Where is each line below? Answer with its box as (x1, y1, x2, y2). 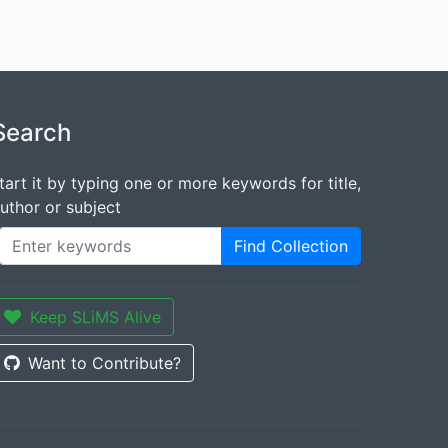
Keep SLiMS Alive (30, 307, 161, 327)
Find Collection (234, 236, 348, 256)
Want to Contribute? (28, 353, 181, 373)
